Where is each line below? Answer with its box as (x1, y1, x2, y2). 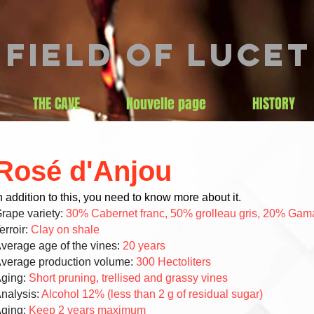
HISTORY (252, 93, 295, 114)
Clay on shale (31, 224, 100, 235)
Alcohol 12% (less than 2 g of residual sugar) (41, 288, 263, 300)
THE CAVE (33, 93, 80, 114)
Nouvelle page (126, 93, 206, 114)
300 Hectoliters (136, 256, 211, 268)
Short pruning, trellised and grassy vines (29, 272, 228, 284)
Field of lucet (6, 34, 313, 74)
